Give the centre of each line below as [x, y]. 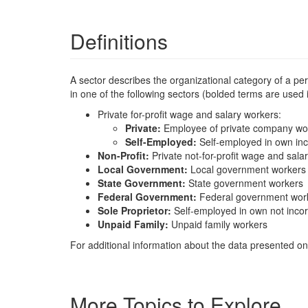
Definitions [119, 41]
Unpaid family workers [219, 224]
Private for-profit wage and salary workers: [189, 114]
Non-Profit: [125, 155]
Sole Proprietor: [136, 210]
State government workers [246, 183]
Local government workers [248, 169]
